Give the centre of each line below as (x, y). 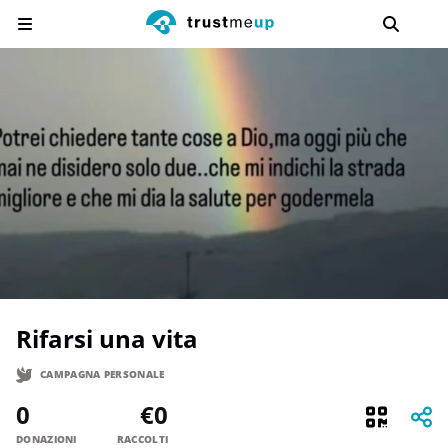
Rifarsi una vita (115, 338)
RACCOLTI (142, 438)
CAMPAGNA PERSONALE (102, 374)
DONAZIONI (46, 438)
